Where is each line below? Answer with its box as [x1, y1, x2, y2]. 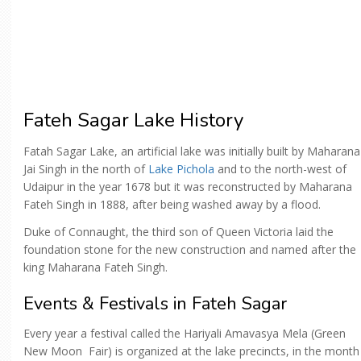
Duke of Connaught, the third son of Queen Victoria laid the [23, 224, 334, 239]
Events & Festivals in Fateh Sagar [23, 292, 287, 316]
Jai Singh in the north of [23, 161, 148, 176]
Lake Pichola [148, 161, 214, 176]
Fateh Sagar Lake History [23, 107, 243, 133]
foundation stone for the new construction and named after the [23, 242, 356, 257]
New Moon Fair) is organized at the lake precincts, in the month [23, 343, 359, 359]
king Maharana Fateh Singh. [23, 259, 168, 275]
